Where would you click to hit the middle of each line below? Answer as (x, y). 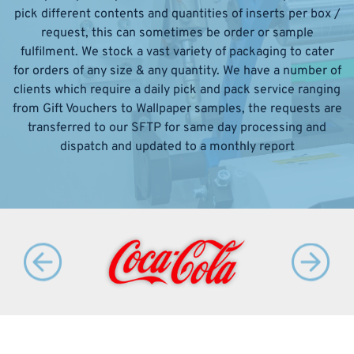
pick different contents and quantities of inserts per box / (177, 14)
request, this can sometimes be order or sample (177, 33)
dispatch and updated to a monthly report (177, 147)
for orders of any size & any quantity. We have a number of (177, 71)
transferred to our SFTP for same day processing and (177, 128)
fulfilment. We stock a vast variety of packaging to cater (177, 52)
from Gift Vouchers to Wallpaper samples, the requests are (177, 109)
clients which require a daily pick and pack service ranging (177, 90)
